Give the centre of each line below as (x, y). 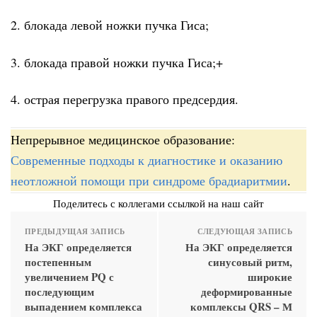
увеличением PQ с (69, 276)
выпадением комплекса (83, 306)
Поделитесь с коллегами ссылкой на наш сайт (158, 203)
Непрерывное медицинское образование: (123, 139)
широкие (270, 276)
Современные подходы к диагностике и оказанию (146, 160)
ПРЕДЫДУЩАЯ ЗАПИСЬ (75, 231)
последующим (59, 291)
